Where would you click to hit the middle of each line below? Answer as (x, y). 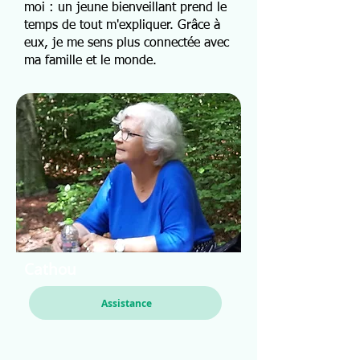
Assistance (126, 303)
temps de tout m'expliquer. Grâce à (122, 26)
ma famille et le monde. (90, 61)
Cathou (50, 269)
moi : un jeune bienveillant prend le (125, 8)
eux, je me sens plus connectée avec (127, 43)
